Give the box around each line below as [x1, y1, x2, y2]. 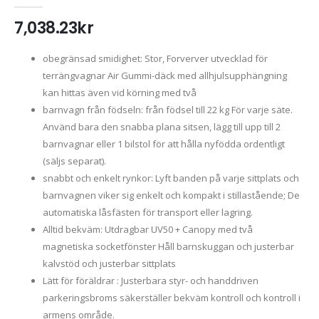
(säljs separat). [43, 154, 106, 167]
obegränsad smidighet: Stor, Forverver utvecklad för [43, 51, 268, 65]
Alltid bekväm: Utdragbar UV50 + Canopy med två [43, 222, 253, 236]
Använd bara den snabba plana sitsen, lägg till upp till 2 [43, 120, 281, 133]
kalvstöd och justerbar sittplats [43, 256, 176, 270]
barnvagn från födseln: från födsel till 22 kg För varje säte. [43, 103, 293, 116]
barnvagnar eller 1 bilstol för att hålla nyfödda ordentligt [43, 137, 285, 150]
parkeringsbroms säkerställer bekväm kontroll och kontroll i [43, 291, 300, 304]
